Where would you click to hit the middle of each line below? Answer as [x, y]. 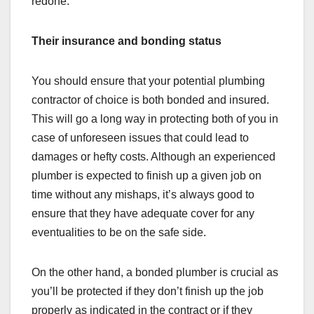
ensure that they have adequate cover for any [143, 213]
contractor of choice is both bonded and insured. [150, 100]
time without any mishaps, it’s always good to [143, 194]
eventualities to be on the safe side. [120, 232]
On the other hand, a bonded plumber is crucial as [155, 272]
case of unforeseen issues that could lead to [140, 137]
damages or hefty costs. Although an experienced [153, 156]
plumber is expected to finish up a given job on [146, 175]
